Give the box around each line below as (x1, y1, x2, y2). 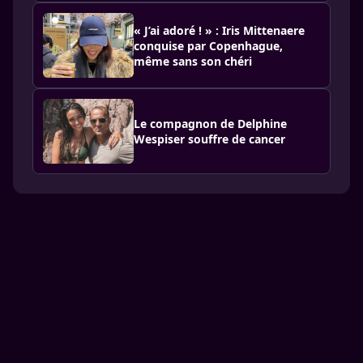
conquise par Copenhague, (134, 37, 283, 53)
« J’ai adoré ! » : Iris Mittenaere (134, 22, 305, 38)
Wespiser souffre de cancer (134, 131, 285, 147)
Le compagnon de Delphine (134, 116, 287, 131)
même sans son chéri (134, 53, 252, 69)
